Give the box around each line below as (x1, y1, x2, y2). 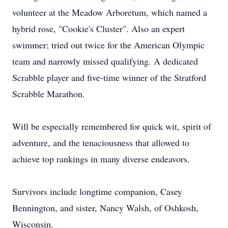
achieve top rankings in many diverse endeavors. (12, 153, 190, 165)
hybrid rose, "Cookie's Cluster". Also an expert (12, 22, 185, 35)
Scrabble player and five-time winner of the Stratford (12, 71, 206, 83)
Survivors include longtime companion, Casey (12, 185, 182, 197)
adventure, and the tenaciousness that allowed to (12, 136, 189, 149)
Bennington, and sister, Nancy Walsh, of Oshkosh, (12, 202, 198, 214)
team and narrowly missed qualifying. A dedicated (12, 55, 198, 67)
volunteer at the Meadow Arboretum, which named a (12, 6, 207, 18)
